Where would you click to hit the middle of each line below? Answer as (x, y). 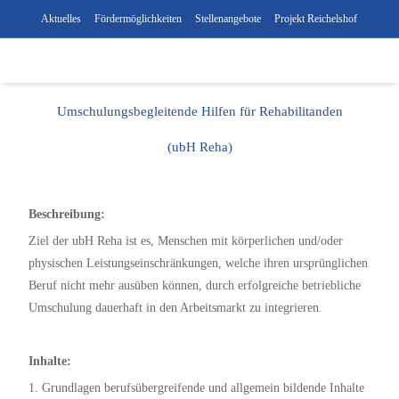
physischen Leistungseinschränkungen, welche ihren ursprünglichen (198, 263)
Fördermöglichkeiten (138, 19)
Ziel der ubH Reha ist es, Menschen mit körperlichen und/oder (186, 241)
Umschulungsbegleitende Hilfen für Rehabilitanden (199, 111)
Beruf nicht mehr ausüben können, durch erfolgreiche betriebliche (195, 285)
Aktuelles (61, 19)
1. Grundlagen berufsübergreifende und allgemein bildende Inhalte (196, 388)
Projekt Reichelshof (315, 19)
